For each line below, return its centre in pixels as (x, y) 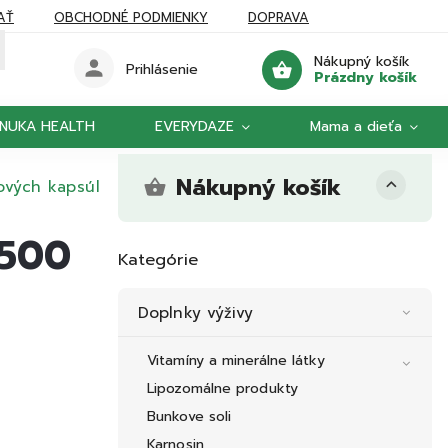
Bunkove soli (189, 417)
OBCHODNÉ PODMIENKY (131, 17)
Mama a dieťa (356, 126)
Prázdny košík (365, 77)
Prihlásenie (162, 69)
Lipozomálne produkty (222, 389)
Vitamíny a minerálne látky (236, 361)
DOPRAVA (278, 17)
